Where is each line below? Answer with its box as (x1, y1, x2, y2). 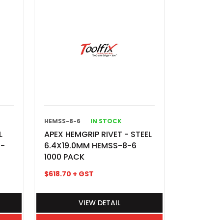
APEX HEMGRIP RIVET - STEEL (44, 129, 152, 140)
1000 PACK (44, 151, 85, 163)
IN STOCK (90, 117, 122, 125)
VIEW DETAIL (79, 198, 121, 208)
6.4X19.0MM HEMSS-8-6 (44, 140, 137, 151)
